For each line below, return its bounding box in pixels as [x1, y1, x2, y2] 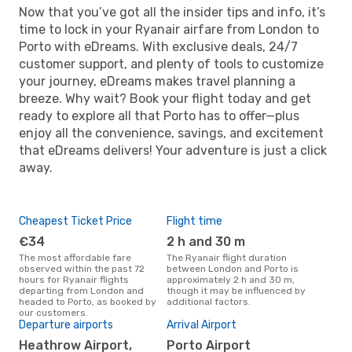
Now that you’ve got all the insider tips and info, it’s [19, 4, 325, 20]
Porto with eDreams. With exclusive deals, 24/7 [19, 38, 298, 54]
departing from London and [19, 284, 144, 296]
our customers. [19, 306, 88, 318]
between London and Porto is [167, 262, 299, 274]
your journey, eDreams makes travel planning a [19, 73, 295, 89]
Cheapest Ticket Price [19, 214, 132, 228]
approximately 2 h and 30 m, [167, 273, 295, 285]
